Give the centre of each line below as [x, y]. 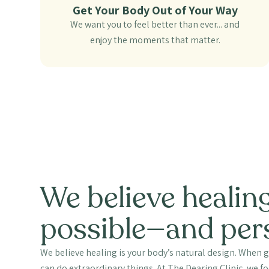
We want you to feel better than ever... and [155, 25]
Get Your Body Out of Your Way [155, 11]
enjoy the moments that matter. [155, 40]
